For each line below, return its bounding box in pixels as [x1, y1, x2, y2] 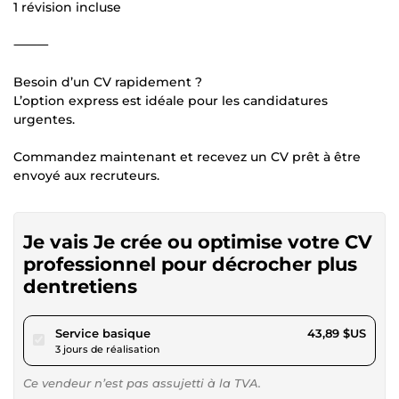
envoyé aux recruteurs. [13, 167, 159, 183]
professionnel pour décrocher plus [23, 253, 357, 275]
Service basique [55, 326, 151, 340]
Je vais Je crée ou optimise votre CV [23, 231, 372, 253]
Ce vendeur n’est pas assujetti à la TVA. [23, 376, 261, 390]
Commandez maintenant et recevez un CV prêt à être [13, 149, 361, 165]
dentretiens [23, 275, 137, 297]
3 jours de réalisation [55, 343, 159, 355]
